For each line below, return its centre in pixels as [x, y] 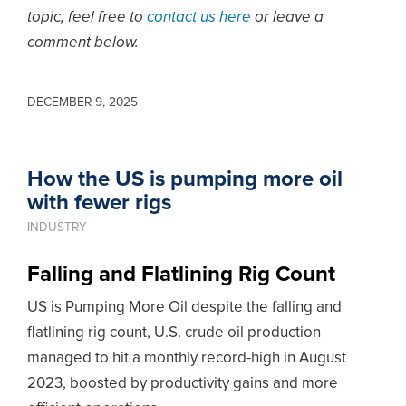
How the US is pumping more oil [185, 179]
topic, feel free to [87, 18]
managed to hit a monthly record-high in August [187, 358]
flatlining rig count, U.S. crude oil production [174, 333]
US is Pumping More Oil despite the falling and [184, 308]
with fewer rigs [99, 203]
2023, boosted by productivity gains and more [183, 384]
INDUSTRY [57, 227]
